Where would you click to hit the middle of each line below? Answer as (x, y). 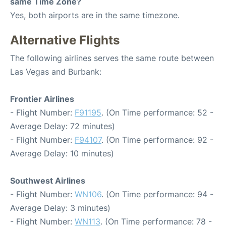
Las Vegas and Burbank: (56, 72)
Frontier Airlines (42, 99)
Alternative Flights (65, 40)
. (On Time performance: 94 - (157, 194)
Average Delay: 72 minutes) (63, 126)
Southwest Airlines (48, 181)
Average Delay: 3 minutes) (60, 208)
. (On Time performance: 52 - (157, 112)
